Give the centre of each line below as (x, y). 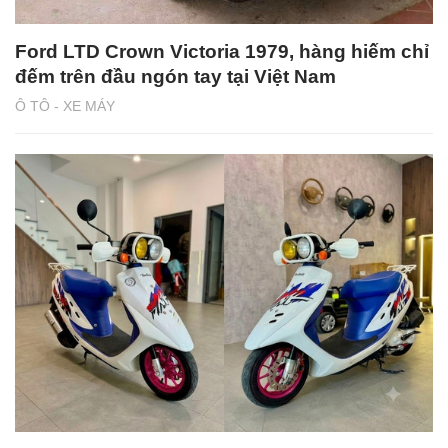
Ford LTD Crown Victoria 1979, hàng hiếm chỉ (222, 51)
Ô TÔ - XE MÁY (65, 105)
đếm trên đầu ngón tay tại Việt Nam (175, 76)
